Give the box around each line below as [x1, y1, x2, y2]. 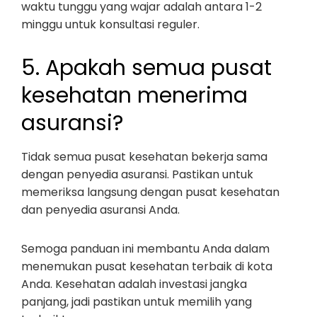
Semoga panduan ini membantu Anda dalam [21, 241, 270, 257]
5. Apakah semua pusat [21, 53, 272, 83]
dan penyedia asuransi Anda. [21, 202, 180, 218]
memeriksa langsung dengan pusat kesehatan [21, 184, 279, 200]
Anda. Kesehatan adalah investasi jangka [21, 276, 247, 292]
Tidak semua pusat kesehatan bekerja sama [21, 149, 267, 165]
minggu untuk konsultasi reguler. [21, 16, 200, 33]
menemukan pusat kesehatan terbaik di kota [21, 258, 272, 275]
